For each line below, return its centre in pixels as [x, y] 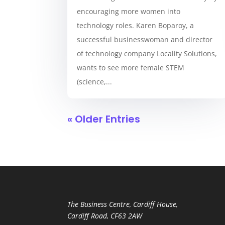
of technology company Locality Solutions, [147, 54]
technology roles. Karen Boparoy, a [136, 26]
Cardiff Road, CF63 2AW [105, 216]
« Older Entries [104, 119]
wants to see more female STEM [131, 68]
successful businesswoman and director [145, 40]
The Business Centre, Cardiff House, [123, 204]
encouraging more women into [129, 12]
